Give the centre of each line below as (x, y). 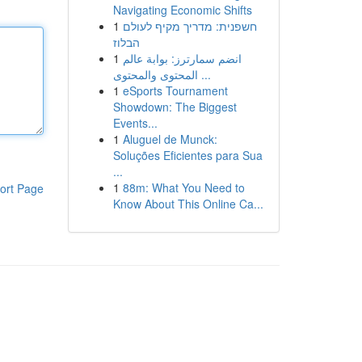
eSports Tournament (175, 90)
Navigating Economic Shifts (182, 10)
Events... (135, 123)
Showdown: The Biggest (175, 107)
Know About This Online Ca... (188, 204)
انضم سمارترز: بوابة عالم (182, 58)
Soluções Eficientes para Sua (187, 155)
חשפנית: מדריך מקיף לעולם (189, 26)
